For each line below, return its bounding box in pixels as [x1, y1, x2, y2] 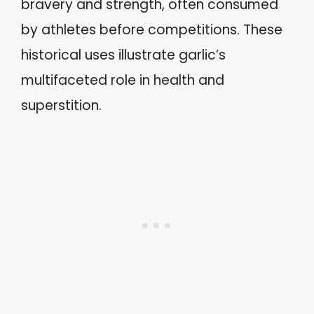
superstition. [21, 95, 102, 115]
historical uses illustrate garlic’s [21, 45, 226, 64]
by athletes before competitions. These [21, 20, 282, 39]
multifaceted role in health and [21, 70, 224, 90]
